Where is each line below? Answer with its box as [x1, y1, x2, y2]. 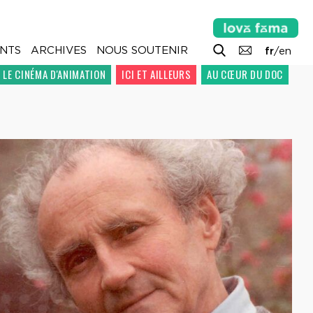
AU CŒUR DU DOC [207, 66, 283, 82]
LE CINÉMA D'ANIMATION [3, 66, 106, 82]
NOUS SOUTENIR [96, 43, 188, 57]
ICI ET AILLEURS [122, 66, 191, 82]
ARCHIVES [30, 43, 87, 57]
